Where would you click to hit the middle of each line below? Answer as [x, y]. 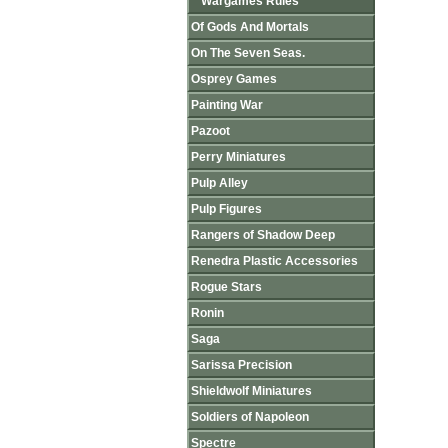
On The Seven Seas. [248, 53]
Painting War [227, 105]
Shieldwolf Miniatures [251, 391]
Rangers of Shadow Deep [263, 235]
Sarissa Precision [241, 365]
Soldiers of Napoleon [250, 417]
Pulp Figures [226, 209]
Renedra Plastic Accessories [274, 261]
